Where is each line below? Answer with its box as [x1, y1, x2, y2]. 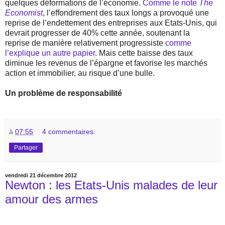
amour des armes [5, 192, 98, 206]
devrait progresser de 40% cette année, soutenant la [5, 29, 190, 38]
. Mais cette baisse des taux [95, 49, 193, 58]
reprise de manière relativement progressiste [5, 39, 165, 48]
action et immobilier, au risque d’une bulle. [5, 69, 155, 78]
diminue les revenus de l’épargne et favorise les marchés [5, 59, 207, 68]
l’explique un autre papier [5, 49, 95, 58]
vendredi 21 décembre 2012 [5, 172, 77, 179]
